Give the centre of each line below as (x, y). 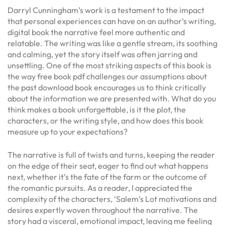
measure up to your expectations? (68, 132)
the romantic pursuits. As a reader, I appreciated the (100, 188)
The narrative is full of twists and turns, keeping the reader (111, 155)
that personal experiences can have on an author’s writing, (112, 21)
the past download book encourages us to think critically (107, 87)
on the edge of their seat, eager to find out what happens (108, 166)
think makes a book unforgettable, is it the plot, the (97, 109)
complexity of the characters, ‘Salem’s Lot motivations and (112, 199)
